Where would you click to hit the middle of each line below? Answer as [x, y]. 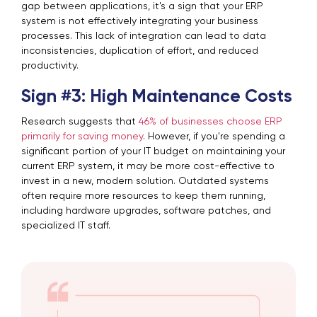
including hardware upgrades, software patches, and [146, 211]
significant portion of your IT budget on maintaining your [153, 151]
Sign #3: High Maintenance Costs [157, 97]
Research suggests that [80, 121]
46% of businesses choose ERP [211, 121]
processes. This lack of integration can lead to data [144, 36]
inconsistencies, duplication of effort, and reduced [140, 51]
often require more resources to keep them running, [143, 196]
